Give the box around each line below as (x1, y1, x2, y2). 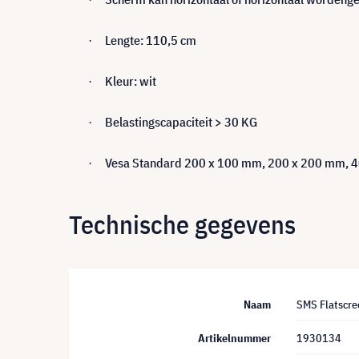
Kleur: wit (105, 73, 156, 89)
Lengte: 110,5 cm (105, 32, 196, 48)
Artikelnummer (198, 331, 271, 345)
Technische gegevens (69, 207, 296, 241)
